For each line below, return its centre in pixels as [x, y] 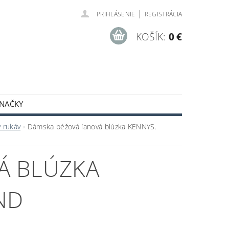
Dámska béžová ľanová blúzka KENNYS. [92, 127]
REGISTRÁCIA [163, 14]
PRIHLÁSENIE [116, 14]
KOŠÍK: [151, 37]
